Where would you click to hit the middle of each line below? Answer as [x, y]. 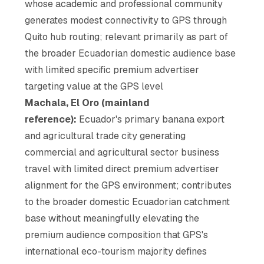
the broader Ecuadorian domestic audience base [131, 53]
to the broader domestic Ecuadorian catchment [128, 202]
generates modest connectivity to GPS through [126, 20]
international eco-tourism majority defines [116, 251]
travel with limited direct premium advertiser [122, 169]
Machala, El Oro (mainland [88, 103]
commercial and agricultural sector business [122, 152]
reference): [51, 119]
